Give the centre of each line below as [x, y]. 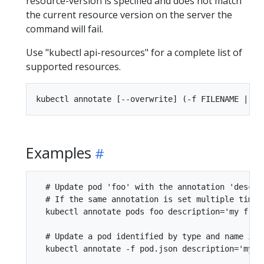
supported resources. [73, 66]
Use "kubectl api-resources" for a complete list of [134, 52]
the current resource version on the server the [129, 14]
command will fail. [65, 29]
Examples [59, 152]
